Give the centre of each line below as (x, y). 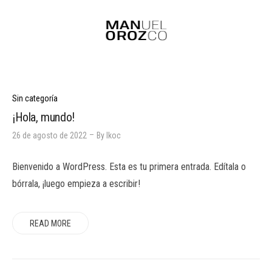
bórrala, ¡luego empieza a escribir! (76, 183)
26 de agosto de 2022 (49, 135)
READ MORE (50, 223)
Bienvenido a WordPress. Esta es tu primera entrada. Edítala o (129, 166)
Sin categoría (35, 98)
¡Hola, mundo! (43, 117)
